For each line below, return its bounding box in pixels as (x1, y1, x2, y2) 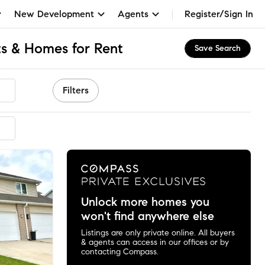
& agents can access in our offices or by (80, 237, 229, 247)
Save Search (195, 43, 241, 53)
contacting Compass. (80, 246, 159, 257)
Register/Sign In (185, 8, 253, 20)
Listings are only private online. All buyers (80, 227, 235, 238)
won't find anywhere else (80, 208, 214, 224)
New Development (14, 8, 94, 20)
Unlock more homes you (80, 194, 209, 209)
